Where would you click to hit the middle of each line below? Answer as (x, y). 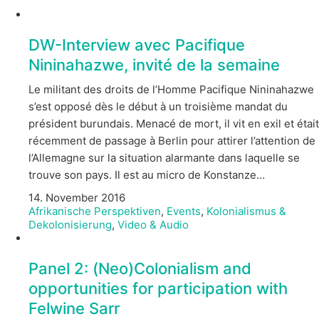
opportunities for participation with (158, 288)
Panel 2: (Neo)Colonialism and (140, 268)
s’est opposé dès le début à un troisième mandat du (158, 107)
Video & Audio (153, 224)
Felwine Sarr (74, 308)
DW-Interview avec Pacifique (137, 45)
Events (184, 211)
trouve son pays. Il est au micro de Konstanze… (147, 175)
